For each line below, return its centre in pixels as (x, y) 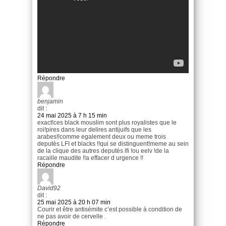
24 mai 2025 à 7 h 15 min (72, 115)
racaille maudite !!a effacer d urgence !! (90, 158)
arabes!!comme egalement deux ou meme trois (102, 136)
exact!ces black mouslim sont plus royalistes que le (107, 122)
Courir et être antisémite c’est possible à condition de (110, 209)
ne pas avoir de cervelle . (72, 216)
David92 (49, 188)
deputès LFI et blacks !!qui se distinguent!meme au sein (113, 144)
